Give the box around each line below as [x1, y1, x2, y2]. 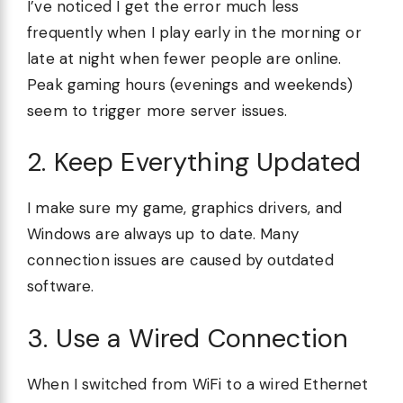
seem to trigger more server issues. [27, 100, 287, 121]
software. [27, 276, 94, 297]
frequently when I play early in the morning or [27, 22, 362, 42]
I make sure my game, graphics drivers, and [27, 198, 343, 219]
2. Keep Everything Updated [27, 145, 362, 180]
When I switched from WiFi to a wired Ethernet [27, 373, 369, 394]
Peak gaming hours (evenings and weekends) [27, 74, 353, 94]
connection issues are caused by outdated [27, 250, 334, 271]
